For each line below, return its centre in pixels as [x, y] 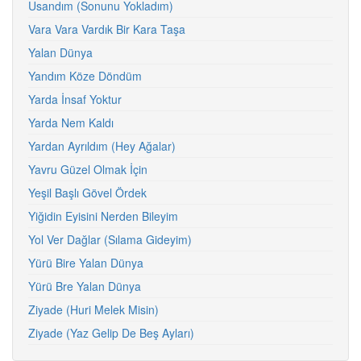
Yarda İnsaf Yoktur [75, 99]
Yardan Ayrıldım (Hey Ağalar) [102, 146]
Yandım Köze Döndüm [85, 76]
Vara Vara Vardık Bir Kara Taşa [107, 29]
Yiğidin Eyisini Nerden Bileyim [103, 216]
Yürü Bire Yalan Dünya [86, 263]
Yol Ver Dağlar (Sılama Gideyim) [110, 239]
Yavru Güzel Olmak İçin [88, 169]
